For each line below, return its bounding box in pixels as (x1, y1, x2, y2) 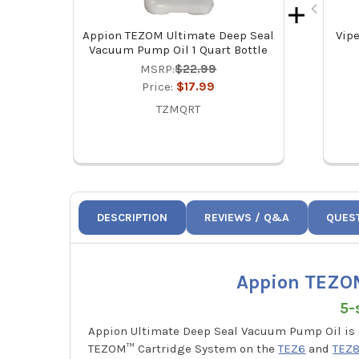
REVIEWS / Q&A (204, 211, 290, 225)
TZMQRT (156, 102, 201, 117)
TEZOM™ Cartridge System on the (88, 341, 279, 356)
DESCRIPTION (97, 211, 168, 225)
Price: (142, 79, 177, 95)
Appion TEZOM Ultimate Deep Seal (83, 28, 275, 43)
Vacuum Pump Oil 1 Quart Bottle (89, 42, 268, 58)
